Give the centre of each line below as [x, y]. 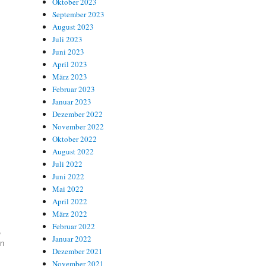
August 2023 [73, 26]
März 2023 [70, 76]
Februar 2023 [74, 89]
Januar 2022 [72, 238]
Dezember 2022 [78, 114]
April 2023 [70, 64]
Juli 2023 [68, 39]
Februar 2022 [74, 226]
